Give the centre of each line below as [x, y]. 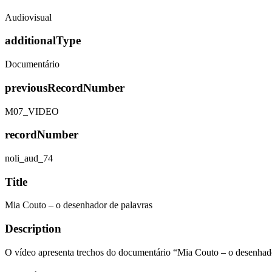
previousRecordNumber [65, 87]
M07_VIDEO [32, 111]
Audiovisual [28, 17]
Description [33, 229]
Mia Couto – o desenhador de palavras [79, 205]
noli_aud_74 [29, 158]
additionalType [43, 41]
